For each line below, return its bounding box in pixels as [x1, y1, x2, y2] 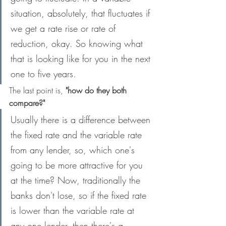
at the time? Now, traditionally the [11, 174, 143, 186]
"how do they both [63, 85, 129, 96]
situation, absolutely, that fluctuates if [11, 7, 153, 19]
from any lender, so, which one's [11, 144, 138, 156]
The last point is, [9, 85, 63, 96]
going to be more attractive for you [11, 159, 146, 171]
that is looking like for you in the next [11, 52, 153, 65]
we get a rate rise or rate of [11, 22, 119, 34]
